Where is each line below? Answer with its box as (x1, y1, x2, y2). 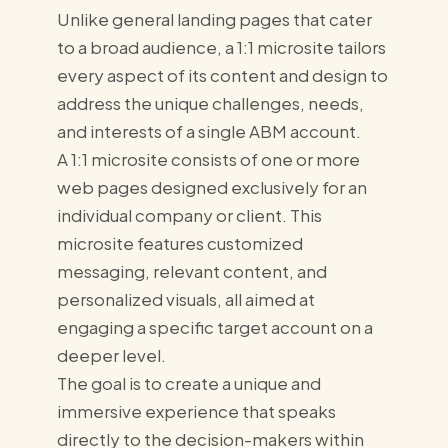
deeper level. (56, 343, 169, 366)
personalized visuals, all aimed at (56, 287, 315, 310)
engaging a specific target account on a (56, 315, 373, 338)
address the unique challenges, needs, (56, 91, 364, 114)
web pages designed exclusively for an (56, 175, 367, 198)
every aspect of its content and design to (56, 63, 388, 86)
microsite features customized (56, 231, 303, 254)
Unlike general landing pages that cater (56, 7, 372, 30)
